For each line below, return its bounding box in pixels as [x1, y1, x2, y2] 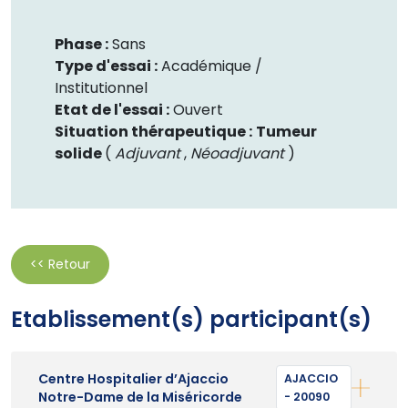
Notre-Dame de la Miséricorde [38, 387, 242, 406]
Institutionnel [55, 76, 148, 98]
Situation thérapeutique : [55, 120, 252, 142]
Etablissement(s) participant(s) [11, 303, 372, 334]
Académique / [161, 55, 262, 76]
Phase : [55, 33, 108, 55]
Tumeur [256, 120, 317, 142]
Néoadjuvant [190, 142, 284, 164]
